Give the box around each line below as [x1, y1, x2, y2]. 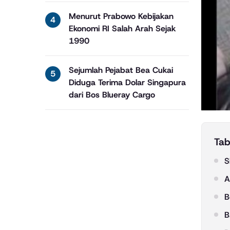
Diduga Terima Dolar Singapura [69, 77, 186, 88]
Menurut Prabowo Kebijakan [69, 11, 174, 22]
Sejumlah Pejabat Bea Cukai [69, 65, 173, 75]
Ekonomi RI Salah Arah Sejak [69, 23, 176, 34]
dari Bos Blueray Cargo [69, 89, 155, 100]
